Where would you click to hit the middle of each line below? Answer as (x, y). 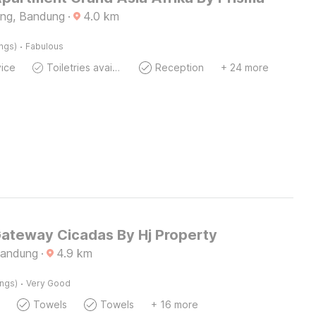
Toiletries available (116, 67)
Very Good (48, 283)
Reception (179, 67)
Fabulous (44, 46)
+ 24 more (244, 67)
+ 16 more (174, 304)
